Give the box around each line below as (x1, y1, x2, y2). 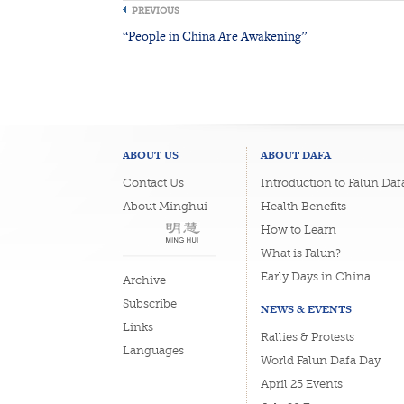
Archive (122, 272, 166, 287)
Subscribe (122, 296, 177, 310)
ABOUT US (122, 146, 179, 162)
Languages (122, 343, 184, 357)
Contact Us (122, 175, 184, 189)
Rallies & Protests (260, 329, 354, 344)
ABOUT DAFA (260, 146, 331, 162)
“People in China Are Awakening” (122, 26, 307, 44)
